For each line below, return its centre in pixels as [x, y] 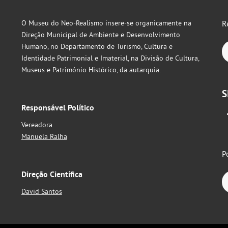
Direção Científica [52, 174]
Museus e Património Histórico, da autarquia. [91, 70]
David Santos [41, 191]
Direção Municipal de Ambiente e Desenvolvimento [101, 35]
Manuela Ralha [44, 136]
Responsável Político [58, 108]
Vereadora [37, 125]
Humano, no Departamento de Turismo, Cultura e [97, 46]
